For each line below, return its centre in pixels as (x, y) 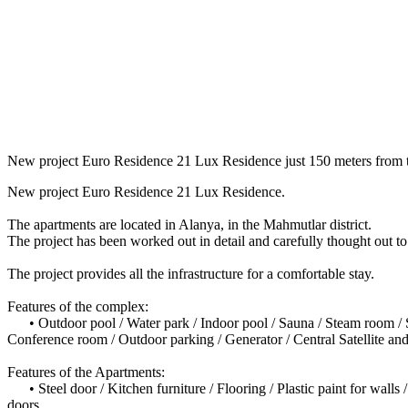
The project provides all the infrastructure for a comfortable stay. (191, 274)
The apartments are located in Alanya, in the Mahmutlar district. (189, 225)
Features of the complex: (78, 307)
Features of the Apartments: (86, 372)
